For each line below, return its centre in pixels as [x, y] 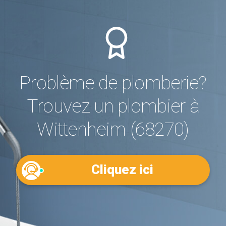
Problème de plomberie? [113, 83]
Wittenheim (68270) [113, 129]
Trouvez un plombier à [113, 106]
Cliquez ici [122, 170]
